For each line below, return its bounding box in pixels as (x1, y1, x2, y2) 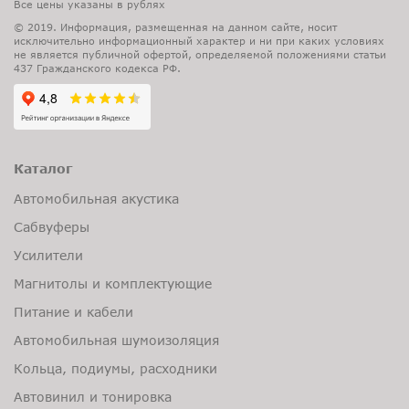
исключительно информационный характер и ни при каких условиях (14, 34, 384, 47)
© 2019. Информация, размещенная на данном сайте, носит (14, 20, 337, 33)
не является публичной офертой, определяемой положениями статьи (14, 47, 386, 60)
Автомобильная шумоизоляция (14, 331, 219, 348)
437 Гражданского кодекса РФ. (14, 61, 181, 74)
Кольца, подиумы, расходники (14, 360, 217, 376)
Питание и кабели (14, 303, 133, 320)
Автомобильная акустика (14, 190, 179, 206)
